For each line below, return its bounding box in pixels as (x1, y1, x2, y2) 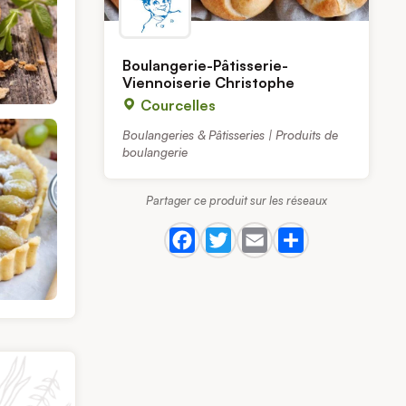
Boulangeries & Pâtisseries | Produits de (122, 127, 339, 143)
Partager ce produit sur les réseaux (146, 193, 328, 208)
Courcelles (137, 96, 217, 115)
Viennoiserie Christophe (122, 73, 295, 92)
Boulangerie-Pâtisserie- (122, 56, 289, 75)
